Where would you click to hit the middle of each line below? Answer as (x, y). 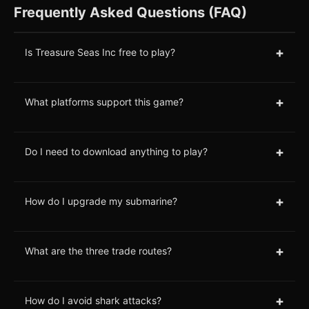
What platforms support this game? (104, 102)
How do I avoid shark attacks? (93, 301)
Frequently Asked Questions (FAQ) (130, 12)
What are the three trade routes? (98, 251)
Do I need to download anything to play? (116, 152)
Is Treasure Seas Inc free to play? (100, 52)
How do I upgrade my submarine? (101, 201)
